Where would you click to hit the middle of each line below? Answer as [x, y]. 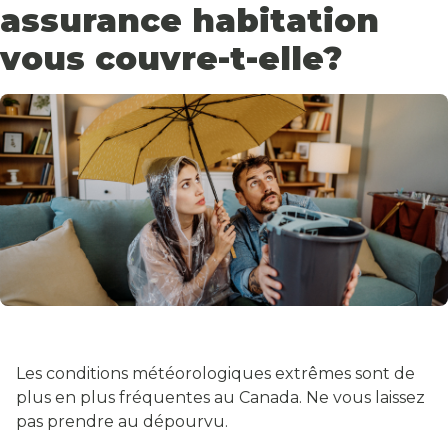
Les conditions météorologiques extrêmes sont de [215, 374]
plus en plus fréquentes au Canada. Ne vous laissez [220, 398]
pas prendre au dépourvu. [124, 422]
